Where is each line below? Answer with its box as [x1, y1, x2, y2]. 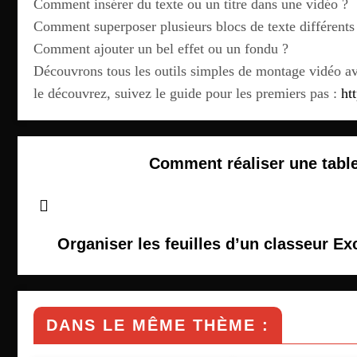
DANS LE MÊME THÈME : [46, 316, 269, 334]
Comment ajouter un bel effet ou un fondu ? [33, 40, 288, 57]
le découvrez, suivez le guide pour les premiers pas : [33, 84, 341, 101]
